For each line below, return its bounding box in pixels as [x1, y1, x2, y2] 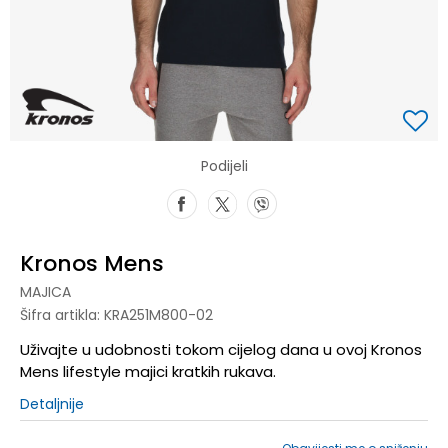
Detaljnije [20, 393, 84, 414]
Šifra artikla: [20, 304, 104, 325]
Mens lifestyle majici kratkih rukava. [20, 360, 276, 382]
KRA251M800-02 [104, 304, 213, 325]
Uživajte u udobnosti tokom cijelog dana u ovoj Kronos [20, 338, 422, 360]
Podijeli [200, 155, 248, 176]
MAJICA [20, 281, 71, 302]
